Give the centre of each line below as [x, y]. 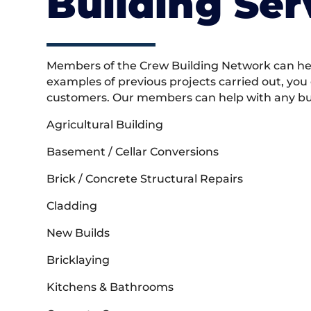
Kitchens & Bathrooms [110, 287]
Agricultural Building [105, 125]
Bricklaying [78, 260]
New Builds [78, 233]
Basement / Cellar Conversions [133, 152]
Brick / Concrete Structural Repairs [145, 179]
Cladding [72, 206]
